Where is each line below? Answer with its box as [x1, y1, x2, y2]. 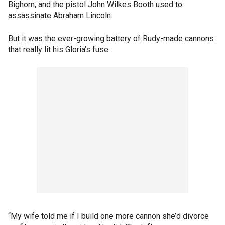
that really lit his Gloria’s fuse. [8, 45, 110, 55]
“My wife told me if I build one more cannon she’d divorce [8, 211, 209, 221]
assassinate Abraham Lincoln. [8, 11, 113, 21]
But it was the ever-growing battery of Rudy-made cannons [8, 34, 214, 44]
